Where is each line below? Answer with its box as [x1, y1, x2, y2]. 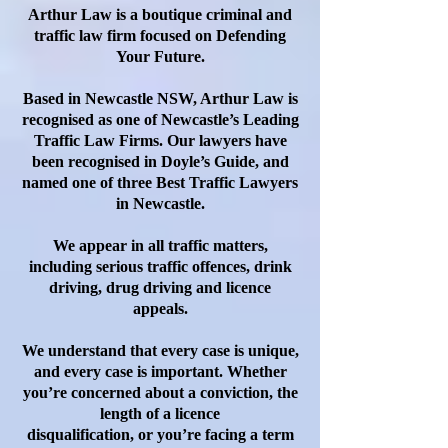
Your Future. [115, 48, 205, 65]
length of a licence [100, 405, 220, 422]
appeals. [132, 300, 188, 317]
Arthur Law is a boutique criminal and [28, 6, 292, 23]
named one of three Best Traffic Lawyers [22, 174, 298, 191]
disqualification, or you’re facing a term [26, 426, 294, 443]
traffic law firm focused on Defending [34, 27, 286, 44]
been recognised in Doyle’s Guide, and [31, 153, 289, 170]
